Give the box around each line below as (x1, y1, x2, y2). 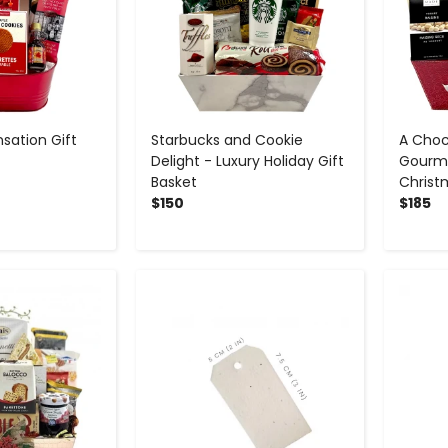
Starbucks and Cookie (150, 130, 303, 151)
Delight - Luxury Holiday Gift (150, 151, 344, 172)
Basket (150, 172, 197, 193)
